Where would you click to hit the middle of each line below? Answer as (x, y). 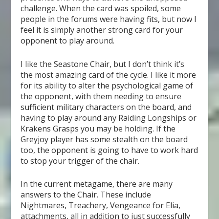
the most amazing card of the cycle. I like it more (109, 75)
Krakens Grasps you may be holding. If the (98, 128)
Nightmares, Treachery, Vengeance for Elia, (101, 206)
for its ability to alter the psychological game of (107, 85)
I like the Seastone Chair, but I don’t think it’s (103, 64)
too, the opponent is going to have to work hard (109, 150)
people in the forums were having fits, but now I (109, 19)
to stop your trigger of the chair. (80, 161)
